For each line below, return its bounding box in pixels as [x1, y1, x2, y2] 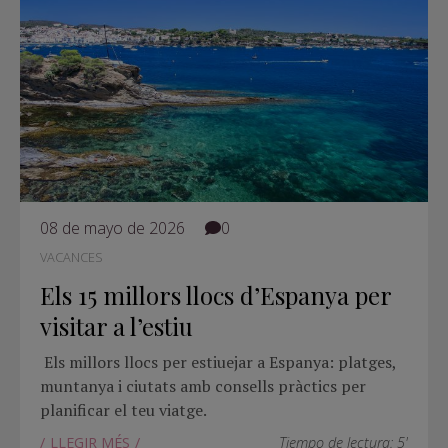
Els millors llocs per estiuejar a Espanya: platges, [44, 350, 396, 373]
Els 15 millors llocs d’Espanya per [40, 279, 391, 312]
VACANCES [40, 248, 103, 267]
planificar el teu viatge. [40, 398, 207, 421]
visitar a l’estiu [40, 310, 193, 343]
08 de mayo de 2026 [40, 217, 185, 240]
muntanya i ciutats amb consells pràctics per [40, 374, 366, 397]
